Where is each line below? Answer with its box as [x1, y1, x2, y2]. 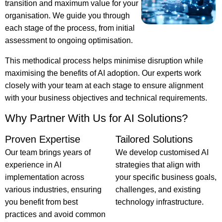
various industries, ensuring [5, 185, 102, 194]
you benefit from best [5, 198, 78, 206]
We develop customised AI [115, 148, 209, 157]
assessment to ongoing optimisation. [5, 36, 133, 45]
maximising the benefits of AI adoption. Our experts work [5, 69, 201, 77]
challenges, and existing [115, 185, 201, 194]
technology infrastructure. [115, 198, 204, 206]
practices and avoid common [5, 210, 106, 219]
